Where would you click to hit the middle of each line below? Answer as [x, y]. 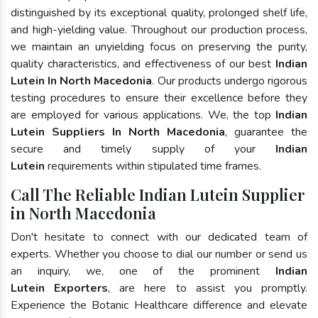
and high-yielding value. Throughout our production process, [159, 29]
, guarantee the [266, 132]
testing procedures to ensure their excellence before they [159, 98]
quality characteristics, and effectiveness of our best [143, 64]
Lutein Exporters [60, 288]
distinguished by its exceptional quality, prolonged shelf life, [159, 12]
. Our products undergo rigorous [230, 81]
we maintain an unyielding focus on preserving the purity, [159, 46]
